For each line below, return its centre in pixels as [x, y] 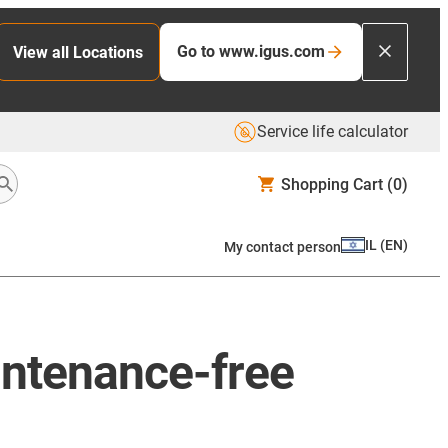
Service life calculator [332, 131]
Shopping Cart [332, 184]
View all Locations [78, 52]
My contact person [282, 246]
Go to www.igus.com [251, 51]
